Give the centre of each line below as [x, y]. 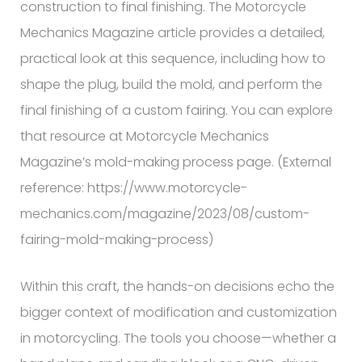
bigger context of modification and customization [178, 312]
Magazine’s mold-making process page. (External [175, 162]
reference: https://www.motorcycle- [133, 187]
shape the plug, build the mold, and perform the [171, 84]
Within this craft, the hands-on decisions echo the [177, 286]
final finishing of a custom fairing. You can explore [176, 110]
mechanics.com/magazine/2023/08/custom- [164, 213]
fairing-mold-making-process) [116, 239]
